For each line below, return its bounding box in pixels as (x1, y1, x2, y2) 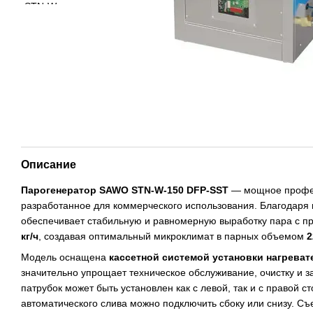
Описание (21, 158, 76, 170)
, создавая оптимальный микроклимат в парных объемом (38, 230, 307, 242)
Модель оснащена (21, 252, 109, 263)
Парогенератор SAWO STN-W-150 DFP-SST (21, 184, 228, 196)
